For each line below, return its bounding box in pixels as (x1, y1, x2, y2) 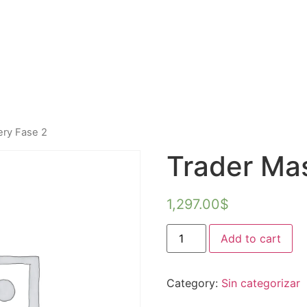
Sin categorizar (221, 275, 301, 290)
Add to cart (221, 231, 282, 245)
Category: (167, 275, 222, 290)
